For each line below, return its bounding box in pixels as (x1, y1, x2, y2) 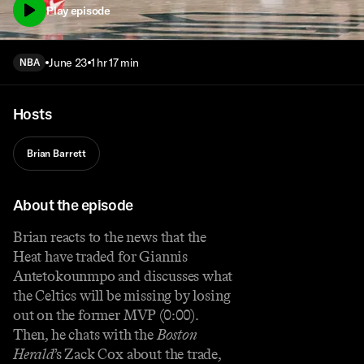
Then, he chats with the (13, 325, 157, 344)
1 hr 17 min (91, 55, 139, 71)
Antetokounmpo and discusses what (13, 266, 233, 285)
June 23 (49, 55, 89, 71)
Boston (156, 325, 197, 344)
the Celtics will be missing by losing (13, 286, 231, 305)
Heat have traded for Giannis (13, 247, 188, 266)
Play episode (46, 2, 110, 18)
